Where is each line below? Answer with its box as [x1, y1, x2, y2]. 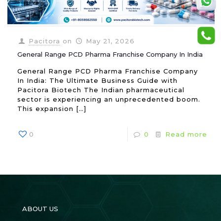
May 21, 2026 [86, 37, 135, 45]
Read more [165, 130, 207, 138]
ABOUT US [22, 204, 58, 213]
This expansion [17, 104, 74, 112]
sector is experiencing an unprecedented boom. [17, 95, 200, 103]
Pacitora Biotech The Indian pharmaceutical [17, 85, 184, 94]
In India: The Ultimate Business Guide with [17, 76, 178, 84]
